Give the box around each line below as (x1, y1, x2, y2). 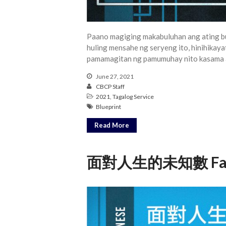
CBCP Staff (96, 82, 125, 90)
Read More (94, 121, 129, 129)
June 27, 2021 (95, 72, 134, 80)
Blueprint (96, 102, 121, 110)
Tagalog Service (112, 92, 154, 100)
